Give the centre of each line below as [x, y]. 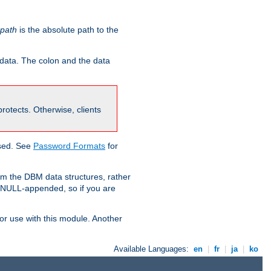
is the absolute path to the [68, 30]
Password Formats [69, 146]
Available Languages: [153, 249]
